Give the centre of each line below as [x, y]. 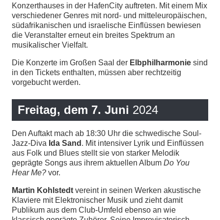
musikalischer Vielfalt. [50, 45]
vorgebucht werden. [46, 82]
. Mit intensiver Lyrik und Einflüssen [143, 143]
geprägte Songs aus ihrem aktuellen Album [88, 163]
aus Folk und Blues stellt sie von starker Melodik [96, 153]
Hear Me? [29, 172]
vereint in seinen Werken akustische [137, 190]
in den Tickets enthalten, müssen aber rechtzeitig [96, 72]
